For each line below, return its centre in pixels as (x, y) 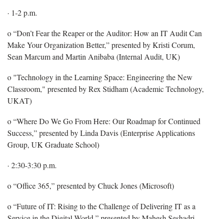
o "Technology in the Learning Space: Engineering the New (100, 77)
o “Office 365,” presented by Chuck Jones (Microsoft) (91, 185)
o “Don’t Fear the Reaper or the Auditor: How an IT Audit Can (105, 33)
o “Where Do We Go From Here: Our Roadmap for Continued (104, 121)
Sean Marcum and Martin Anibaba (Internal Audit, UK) (94, 56)
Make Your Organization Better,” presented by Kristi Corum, (101, 44)
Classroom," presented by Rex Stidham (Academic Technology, (106, 88)
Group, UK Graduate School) (53, 144)
